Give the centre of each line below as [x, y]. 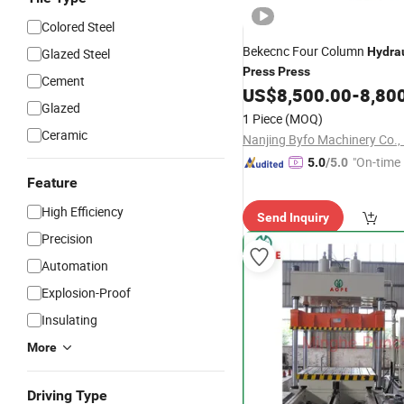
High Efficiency [83, 211]
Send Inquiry [293, 217]
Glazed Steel [76, 54]
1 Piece [262, 119]
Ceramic [64, 135]
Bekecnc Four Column [305, 51]
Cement [63, 81]
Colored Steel [78, 27]
